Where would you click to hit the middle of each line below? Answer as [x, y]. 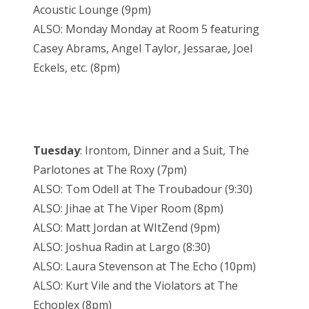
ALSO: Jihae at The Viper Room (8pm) [128, 209]
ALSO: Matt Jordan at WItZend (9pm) [127, 228]
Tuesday [57, 151]
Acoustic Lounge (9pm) [92, 10]
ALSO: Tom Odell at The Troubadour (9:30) [143, 189]
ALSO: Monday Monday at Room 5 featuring [146, 29]
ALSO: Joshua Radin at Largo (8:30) [122, 247]
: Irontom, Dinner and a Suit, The [165, 151]
